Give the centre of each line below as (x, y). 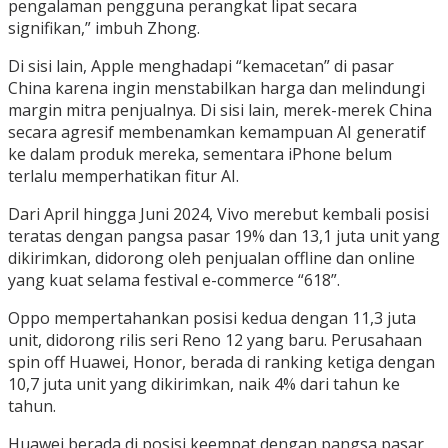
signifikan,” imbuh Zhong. (104, 28)
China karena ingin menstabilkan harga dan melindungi (216, 88)
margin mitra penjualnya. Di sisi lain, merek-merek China (220, 110)
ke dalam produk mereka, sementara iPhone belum (200, 154)
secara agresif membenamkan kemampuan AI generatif (217, 132)
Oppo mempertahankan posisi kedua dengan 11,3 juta (212, 318)
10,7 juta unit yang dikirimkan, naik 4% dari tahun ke (204, 384)
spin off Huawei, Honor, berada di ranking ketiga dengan (221, 362)
